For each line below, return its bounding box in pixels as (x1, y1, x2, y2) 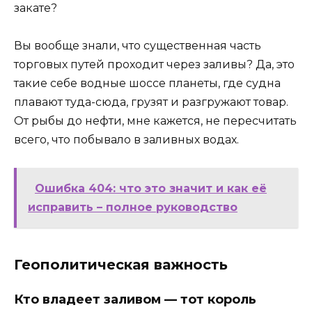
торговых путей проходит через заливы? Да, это (14, 57, 295, 71)
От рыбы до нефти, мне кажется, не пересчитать (14, 114, 297, 127)
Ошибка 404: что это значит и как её (35, 182, 267, 195)
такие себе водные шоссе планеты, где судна (14, 76, 281, 90)
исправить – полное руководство (28, 201, 237, 214)
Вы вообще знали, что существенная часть (14, 38, 261, 52)
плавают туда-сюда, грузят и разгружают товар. (14, 95, 288, 109)
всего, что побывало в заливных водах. (14, 132, 239, 146)
